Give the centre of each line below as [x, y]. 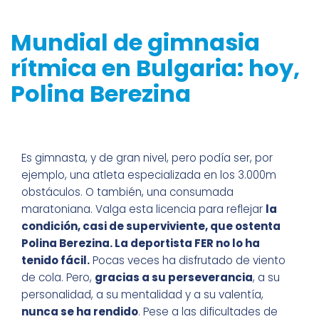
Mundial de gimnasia [135, 43]
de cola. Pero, [58, 278]
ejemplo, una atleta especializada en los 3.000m [149, 175]
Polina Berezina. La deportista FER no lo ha [141, 244]
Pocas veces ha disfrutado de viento [188, 261]
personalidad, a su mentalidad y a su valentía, [142, 295]
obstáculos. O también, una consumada [127, 192]
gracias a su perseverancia [174, 278]
